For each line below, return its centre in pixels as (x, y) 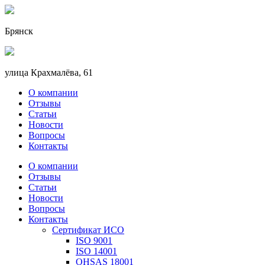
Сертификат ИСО (88, 230)
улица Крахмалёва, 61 (49, 72)
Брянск (19, 31)
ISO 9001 (94, 240)
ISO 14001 (96, 251)
